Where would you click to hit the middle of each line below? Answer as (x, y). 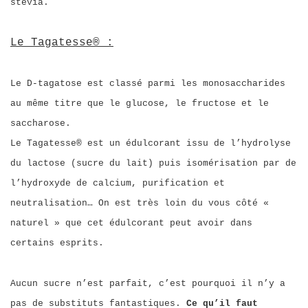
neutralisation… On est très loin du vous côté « (140, 203)
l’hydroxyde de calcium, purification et (118, 183)
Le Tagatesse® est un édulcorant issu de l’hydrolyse (151, 143)
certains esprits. (57, 243)
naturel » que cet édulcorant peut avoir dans (131, 223)
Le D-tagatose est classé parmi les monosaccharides (148, 84)
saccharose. (41, 123)
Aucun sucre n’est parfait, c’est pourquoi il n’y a (148, 284)
